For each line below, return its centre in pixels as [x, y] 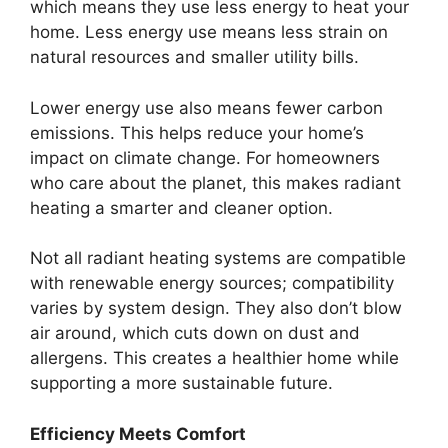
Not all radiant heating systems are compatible [218, 258]
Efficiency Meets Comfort [138, 433]
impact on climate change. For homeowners [205, 157]
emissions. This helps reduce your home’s [197, 132]
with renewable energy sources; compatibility [212, 283]
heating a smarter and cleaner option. [181, 207]
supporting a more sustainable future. [181, 383]
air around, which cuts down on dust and [195, 333]
